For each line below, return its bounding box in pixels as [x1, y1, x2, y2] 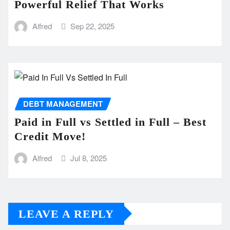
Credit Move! [14, 130, 86, 143]
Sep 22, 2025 [70, 20, 115, 31]
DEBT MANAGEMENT [23, 98, 103, 109]
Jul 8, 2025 [70, 152, 107, 164]
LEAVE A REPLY [18, 207, 114, 220]
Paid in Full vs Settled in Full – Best [14, 116, 206, 129]
